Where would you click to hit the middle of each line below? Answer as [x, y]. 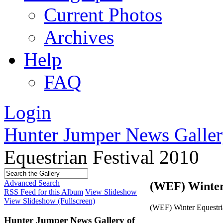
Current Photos [103, 15]
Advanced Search [32, 183]
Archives [79, 37]
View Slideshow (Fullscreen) [50, 201]
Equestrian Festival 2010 [102, 157]
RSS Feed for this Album [44, 192]
